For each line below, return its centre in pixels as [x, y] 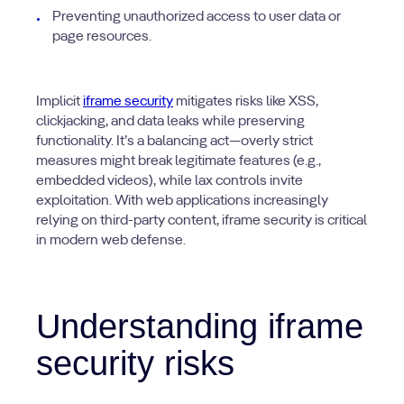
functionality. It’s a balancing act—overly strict [174, 142]
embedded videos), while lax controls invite [170, 181]
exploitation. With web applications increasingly [182, 201]
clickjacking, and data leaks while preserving [170, 122]
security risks [135, 363]
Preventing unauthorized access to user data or [197, 17]
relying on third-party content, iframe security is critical [202, 221]
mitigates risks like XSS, [246, 102]
